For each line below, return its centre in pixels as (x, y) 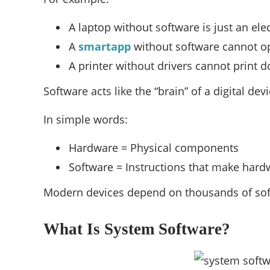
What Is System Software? (137, 229)
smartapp (105, 47)
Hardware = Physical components (154, 148)
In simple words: (86, 120)
